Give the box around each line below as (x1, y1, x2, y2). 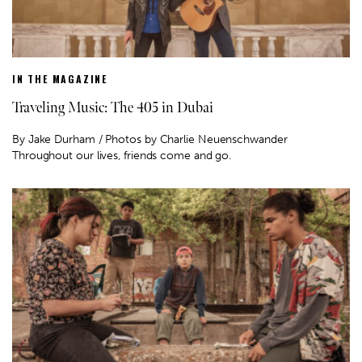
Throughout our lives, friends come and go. (12, 149, 232, 163)
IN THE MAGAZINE (12, 72, 107, 86)
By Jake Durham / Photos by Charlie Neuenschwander (12, 133, 288, 147)
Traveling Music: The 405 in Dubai (12, 99, 213, 117)
